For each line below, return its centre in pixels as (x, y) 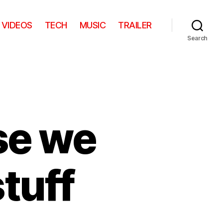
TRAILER (135, 25)
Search (197, 38)
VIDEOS (17, 25)
